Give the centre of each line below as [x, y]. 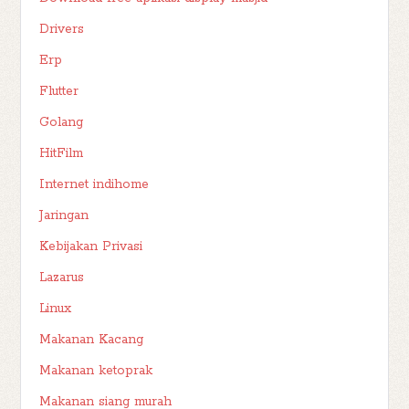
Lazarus [62, 278]
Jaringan [64, 216]
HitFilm [62, 154]
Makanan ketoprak [96, 371]
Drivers [62, 30]
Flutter [59, 92]
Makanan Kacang [92, 340]
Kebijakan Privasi [91, 247]
